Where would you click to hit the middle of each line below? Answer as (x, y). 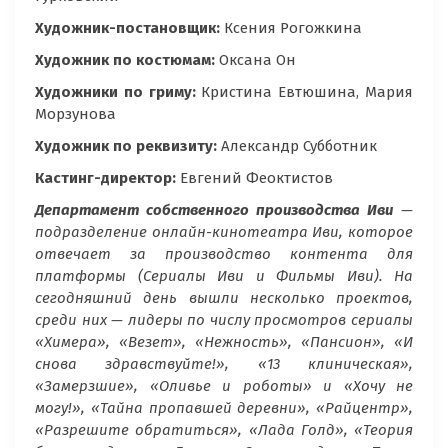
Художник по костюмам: (127, 60)
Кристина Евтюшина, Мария (304, 92)
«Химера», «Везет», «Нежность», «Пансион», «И (224, 342)
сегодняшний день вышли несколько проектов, (224, 298)
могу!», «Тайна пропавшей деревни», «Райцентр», (224, 408)
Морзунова (75, 114)
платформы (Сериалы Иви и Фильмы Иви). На (224, 276)
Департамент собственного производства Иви (214, 210)
